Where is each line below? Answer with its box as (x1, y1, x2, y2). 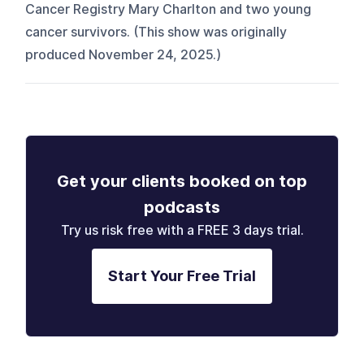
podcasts (144, 197, 220, 217)
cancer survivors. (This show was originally (25, 24, 288, 40)
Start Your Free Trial (108, 266, 256, 284)
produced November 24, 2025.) (25, 46, 222, 63)
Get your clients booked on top (57, 171, 307, 191)
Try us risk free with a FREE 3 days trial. (60, 222, 304, 238)
